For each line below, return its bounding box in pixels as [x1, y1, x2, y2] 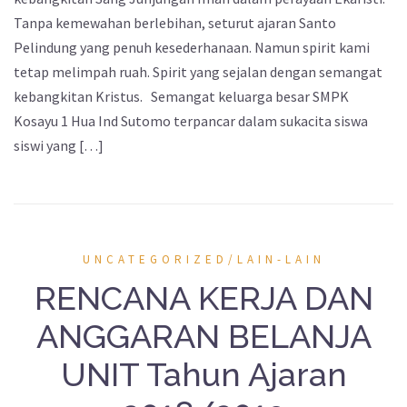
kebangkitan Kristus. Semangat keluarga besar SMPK [14, 87, 349, 106]
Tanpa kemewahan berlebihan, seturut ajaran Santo [14, 14, 336, 33]
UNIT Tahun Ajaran [60, 355, 347, 394]
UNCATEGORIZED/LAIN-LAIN [82, 252, 325, 268]
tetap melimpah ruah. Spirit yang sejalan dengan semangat [14, 63, 382, 82]
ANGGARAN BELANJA [35, 317, 372, 356]
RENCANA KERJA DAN [34, 279, 373, 318]
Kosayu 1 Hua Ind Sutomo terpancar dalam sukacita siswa [14, 112, 368, 131]
